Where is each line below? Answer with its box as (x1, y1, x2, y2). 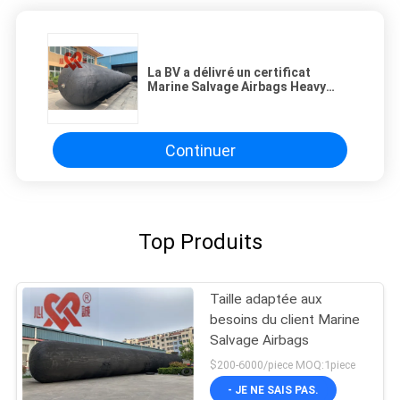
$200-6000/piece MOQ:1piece (210, 357, 356, 371)
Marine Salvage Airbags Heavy (147, 79, 326, 95)
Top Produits (137, 229, 262, 254)
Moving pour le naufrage (147, 94, 292, 109)
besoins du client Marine (210, 312, 361, 329)
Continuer (164, 140, 236, 160)
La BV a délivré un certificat (147, 65, 311, 80)
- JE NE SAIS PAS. (228, 383, 320, 396)
